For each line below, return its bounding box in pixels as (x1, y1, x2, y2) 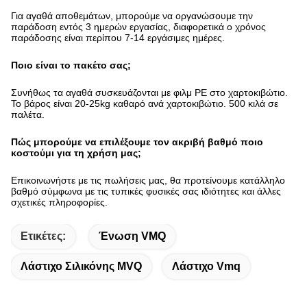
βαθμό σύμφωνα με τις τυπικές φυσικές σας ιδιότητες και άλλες (11, 204, 281, 215)
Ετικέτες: (21, 249, 66, 260)
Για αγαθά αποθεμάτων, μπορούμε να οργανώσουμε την (11, 29, 253, 40)
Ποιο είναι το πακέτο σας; (11, 78, 131, 89)
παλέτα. (11, 127, 45, 138)
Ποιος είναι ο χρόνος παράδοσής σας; (11, 1, 191, 12)
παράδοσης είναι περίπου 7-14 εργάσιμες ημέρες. (11, 51, 225, 62)
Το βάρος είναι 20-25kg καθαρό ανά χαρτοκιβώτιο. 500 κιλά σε (11, 116, 278, 127)
